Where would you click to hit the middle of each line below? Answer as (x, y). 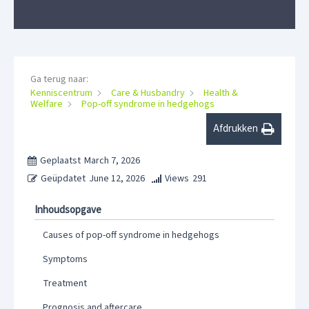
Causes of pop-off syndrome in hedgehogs (131, 236)
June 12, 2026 (117, 179)
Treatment (65, 284)
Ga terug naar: (59, 79)
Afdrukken (236, 129)
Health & (221, 93)
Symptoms (65, 260)
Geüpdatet (63, 179)
